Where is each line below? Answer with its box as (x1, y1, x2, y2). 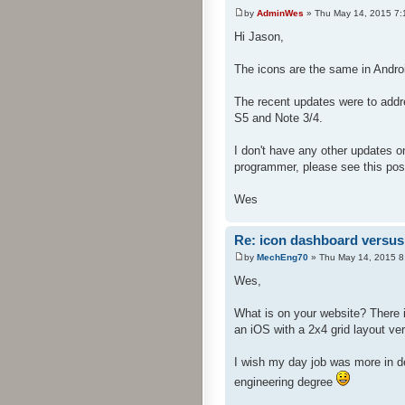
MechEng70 (257, 252, 308, 263)
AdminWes (257, 7, 304, 18)
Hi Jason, (234, 29, 284, 43)
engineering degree (234, 375, 336, 390)
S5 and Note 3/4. (234, 110, 323, 125)
